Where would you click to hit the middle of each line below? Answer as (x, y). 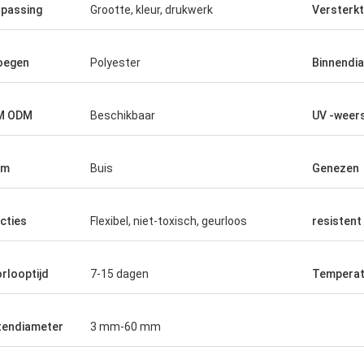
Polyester (115, 63)
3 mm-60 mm (126, 327)
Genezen (336, 168)
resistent (337, 221)
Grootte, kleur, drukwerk (152, 10)
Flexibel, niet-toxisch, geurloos (169, 221)
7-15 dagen (119, 274)
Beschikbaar (123, 115)
